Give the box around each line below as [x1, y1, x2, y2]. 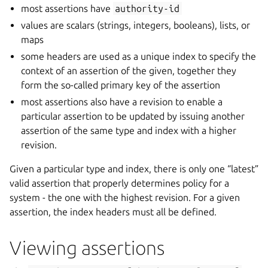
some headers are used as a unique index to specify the [21, 51, 257, 62]
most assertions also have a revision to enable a [21, 96, 223, 107]
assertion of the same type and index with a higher [21, 125, 237, 136]
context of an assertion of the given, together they [21, 65, 237, 76]
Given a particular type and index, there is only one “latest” [10, 163, 258, 174]
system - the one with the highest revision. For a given [10, 192, 240, 203]
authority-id [115, 3, 180, 14]
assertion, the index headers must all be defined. [10, 206, 217, 217]
